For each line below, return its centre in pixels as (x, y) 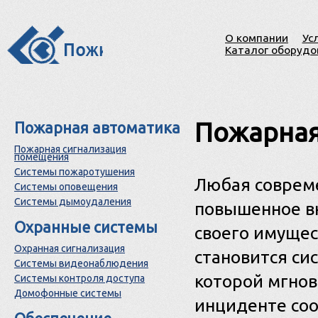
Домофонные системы (68, 293)
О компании (257, 38)
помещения (42, 157)
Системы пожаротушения (75, 172)
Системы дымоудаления (73, 202)
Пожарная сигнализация (70, 149)
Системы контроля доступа (79, 278)
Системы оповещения (66, 187)
